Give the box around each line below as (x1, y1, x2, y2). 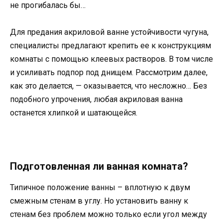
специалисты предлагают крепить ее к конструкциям (10, 40, 211, 50)
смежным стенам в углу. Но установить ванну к (10, 196, 188, 206)
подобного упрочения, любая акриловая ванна (10, 94, 183, 104)
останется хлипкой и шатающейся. (10, 108, 137, 117)
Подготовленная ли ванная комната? (10, 160, 188, 173)
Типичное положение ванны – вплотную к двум (10, 183, 190, 193)
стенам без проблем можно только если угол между (10, 210, 207, 220)
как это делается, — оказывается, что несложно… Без (10, 81, 207, 91)
